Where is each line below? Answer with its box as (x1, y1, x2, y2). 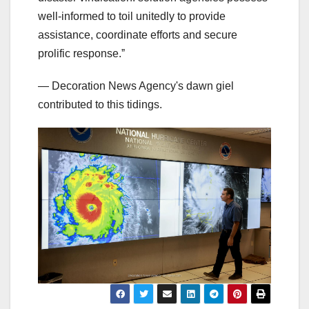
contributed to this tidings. (38, 99, 162, 111)
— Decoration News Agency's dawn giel (38, 80, 234, 92)
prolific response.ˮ (38, 48, 125, 60)
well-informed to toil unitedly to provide (38, 10, 226, 23)
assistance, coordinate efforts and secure (38, 29, 237, 41)
